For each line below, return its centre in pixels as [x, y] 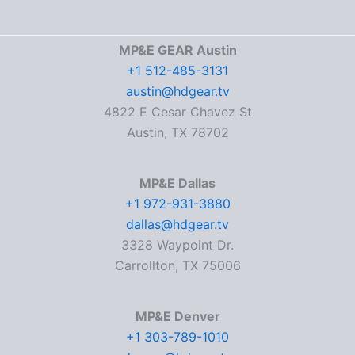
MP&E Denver [177, 316]
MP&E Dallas [177, 183]
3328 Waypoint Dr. [177, 245]
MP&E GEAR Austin [177, 50]
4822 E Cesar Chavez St [177, 112]
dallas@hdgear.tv [177, 224]
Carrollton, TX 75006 [177, 265]
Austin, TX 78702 [177, 132]
